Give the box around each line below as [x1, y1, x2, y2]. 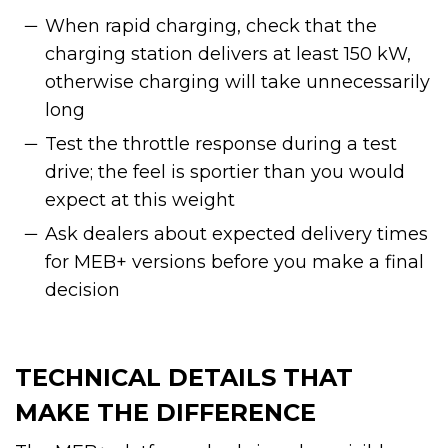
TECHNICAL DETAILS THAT [15, 362, 353, 392]
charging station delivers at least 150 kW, [45, 42, 411, 65]
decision [45, 278, 120, 301]
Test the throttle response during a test [45, 132, 397, 155]
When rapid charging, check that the [45, 14, 377, 37]
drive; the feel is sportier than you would [45, 160, 405, 183]
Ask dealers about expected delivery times [45, 222, 428, 245]
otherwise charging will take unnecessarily [45, 70, 430, 93]
